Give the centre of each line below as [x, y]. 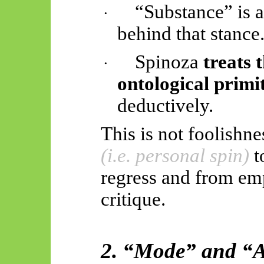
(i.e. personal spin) [175, 155]
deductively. [166, 105]
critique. [133, 199]
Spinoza [169, 62]
